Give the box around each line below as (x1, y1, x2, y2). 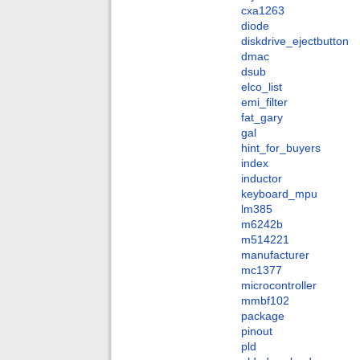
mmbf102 (241, 294, 289, 308)
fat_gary (241, 111, 283, 125)
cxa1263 (241, 4, 284, 18)
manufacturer (241, 248, 309, 262)
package (241, 309, 284, 323)
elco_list (241, 80, 282, 94)
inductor (241, 172, 282, 186)
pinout (241, 325, 272, 338)
